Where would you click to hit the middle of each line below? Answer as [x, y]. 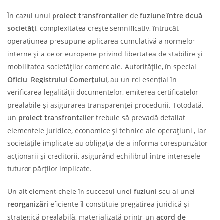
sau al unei [176, 191]
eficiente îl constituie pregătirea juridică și [119, 204]
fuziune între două [171, 15]
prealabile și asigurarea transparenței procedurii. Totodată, [105, 105]
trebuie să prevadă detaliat [139, 117]
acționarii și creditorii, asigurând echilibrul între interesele [104, 156]
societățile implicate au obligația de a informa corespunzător [108, 143]
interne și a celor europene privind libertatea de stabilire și [105, 54]
